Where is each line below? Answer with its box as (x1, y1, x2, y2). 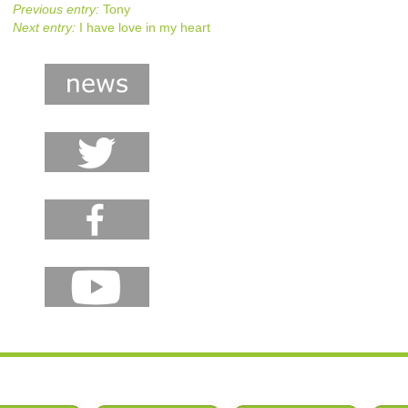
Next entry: (12, 20, 76, 36)
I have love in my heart (75, 20, 210, 36)
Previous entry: (12, 2, 99, 17)
